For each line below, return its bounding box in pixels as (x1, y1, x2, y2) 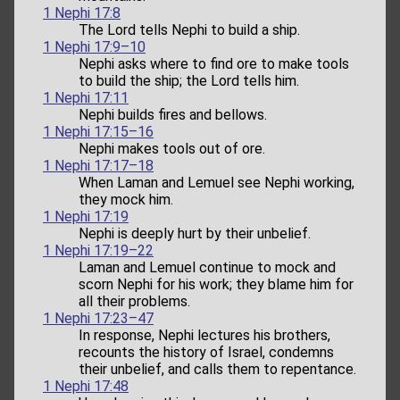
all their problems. (79, 292, 190, 310)
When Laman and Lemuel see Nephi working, (79, 173, 354, 191)
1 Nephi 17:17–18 (43, 156, 154, 174)
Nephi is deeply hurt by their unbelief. (79, 224, 311, 242)
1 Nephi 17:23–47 (43, 309, 154, 327)
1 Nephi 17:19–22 (43, 241, 154, 259)
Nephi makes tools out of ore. (79, 139, 265, 157)
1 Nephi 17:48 (43, 377, 129, 395)
